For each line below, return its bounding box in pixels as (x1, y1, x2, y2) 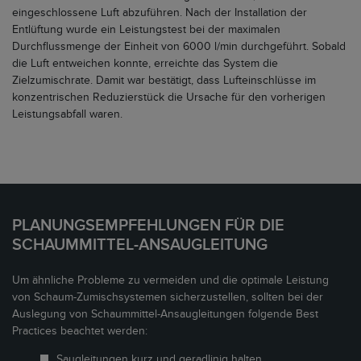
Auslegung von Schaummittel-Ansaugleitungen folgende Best (12, 307, 318, 322)
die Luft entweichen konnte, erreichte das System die (12, 56, 278, 71)
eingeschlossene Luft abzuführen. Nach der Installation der (12, 6, 307, 20)
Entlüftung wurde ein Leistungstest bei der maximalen (12, 23, 280, 37)
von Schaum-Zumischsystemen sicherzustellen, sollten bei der (12, 290, 323, 305)
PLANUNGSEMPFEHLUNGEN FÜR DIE (12, 216, 284, 236)
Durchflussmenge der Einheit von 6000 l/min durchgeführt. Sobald (12, 39, 346, 54)
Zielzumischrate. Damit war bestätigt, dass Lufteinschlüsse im (12, 73, 316, 88)
